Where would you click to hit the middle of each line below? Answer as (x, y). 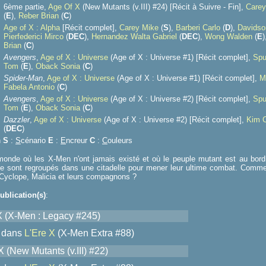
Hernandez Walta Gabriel (134, 37)
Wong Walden (229, 37)
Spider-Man (23, 78)
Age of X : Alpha (32, 28)
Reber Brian (39, 16)
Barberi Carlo (198, 28)
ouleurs (120, 140)
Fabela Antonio (29, 87)
